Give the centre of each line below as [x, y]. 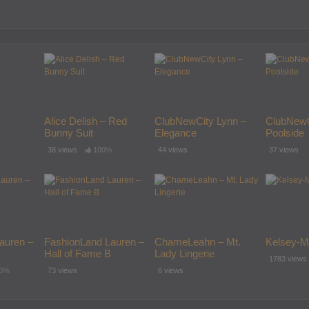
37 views [283, 149]
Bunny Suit [68, 132]
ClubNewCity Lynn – [201, 121]
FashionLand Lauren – [94, 242]
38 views [62, 149]
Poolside [285, 132]
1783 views [288, 259]
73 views [62, 271]
